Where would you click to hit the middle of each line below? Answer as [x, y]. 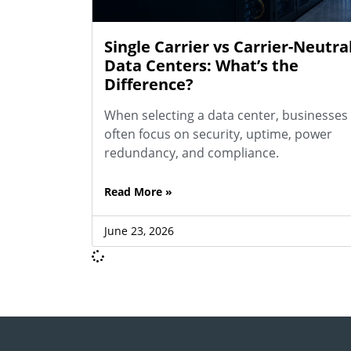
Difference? [149, 84]
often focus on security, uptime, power [218, 134]
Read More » [138, 191]
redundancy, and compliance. [192, 152]
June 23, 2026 [139, 230]
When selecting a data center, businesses [226, 115]
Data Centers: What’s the [201, 65]
